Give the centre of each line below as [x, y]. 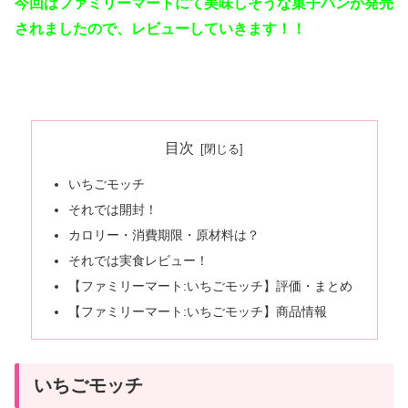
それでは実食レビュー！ [138, 260]
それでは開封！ [112, 210]
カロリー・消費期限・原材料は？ [163, 235]
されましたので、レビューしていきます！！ [160, 29]
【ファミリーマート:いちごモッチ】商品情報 [197, 311]
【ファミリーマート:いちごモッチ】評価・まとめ [210, 286]
